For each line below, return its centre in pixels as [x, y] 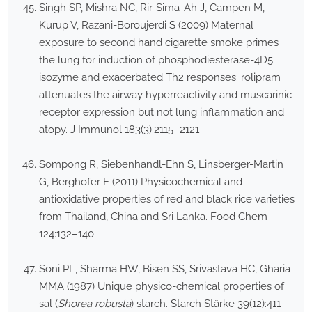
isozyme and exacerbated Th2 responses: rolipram [160, 78]
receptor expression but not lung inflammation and [162, 112]
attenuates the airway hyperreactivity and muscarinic [165, 95]
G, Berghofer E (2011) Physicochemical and [141, 182]
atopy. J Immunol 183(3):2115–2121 [119, 130]
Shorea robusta [94, 304]
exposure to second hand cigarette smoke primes [159, 43]
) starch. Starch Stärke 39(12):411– [209, 304]
